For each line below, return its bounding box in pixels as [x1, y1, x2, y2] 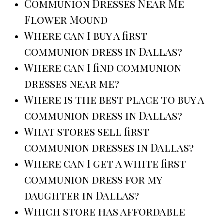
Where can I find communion [24, 60, 181, 75]
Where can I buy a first [24, 28, 147, 43]
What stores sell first [24, 124, 149, 139]
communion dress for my [24, 172, 162, 187]
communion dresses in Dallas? [24, 140, 194, 155]
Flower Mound [24, 12, 108, 27]
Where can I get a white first [24, 156, 186, 171]
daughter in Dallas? [24, 188, 139, 203]
